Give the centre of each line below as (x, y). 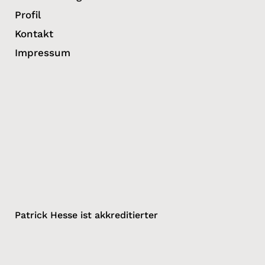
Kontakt (34, 33)
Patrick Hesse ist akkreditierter (86, 215)
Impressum (43, 52)
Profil (28, 14)
